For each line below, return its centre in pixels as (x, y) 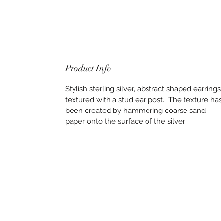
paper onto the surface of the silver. (126, 122)
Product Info (88, 68)
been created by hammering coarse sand (135, 111)
